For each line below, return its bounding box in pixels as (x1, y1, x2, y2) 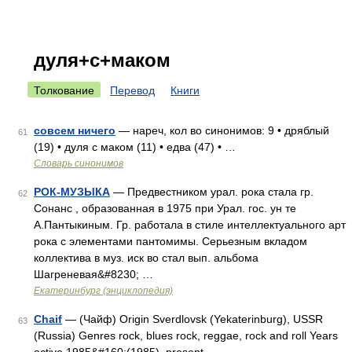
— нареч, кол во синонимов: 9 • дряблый (115, 124, 329, 137)
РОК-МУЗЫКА (34, 185, 110, 198)
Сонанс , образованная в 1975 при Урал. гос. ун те (34, 202, 296, 214)
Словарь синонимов (34, 158, 123, 169)
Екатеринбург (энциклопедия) (34, 285, 173, 296)
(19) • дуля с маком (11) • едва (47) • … (34, 141, 236, 153)
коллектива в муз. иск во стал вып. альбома (34, 251, 258, 264)
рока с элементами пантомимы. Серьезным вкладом (34, 235, 307, 247)
